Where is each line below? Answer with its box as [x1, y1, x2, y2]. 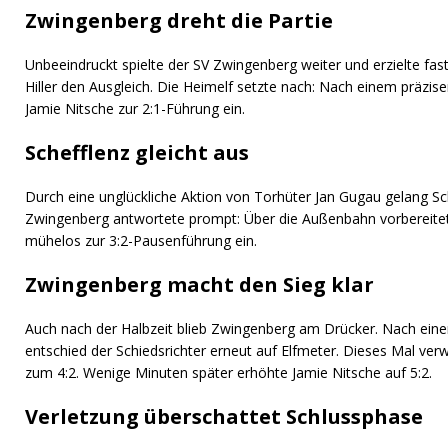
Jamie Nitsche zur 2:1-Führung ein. [25, 99, 245, 119]
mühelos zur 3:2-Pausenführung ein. [25, 231, 257, 251]
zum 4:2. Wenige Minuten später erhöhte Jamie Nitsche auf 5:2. [25, 363, 432, 383]
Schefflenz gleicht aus [25, 139, 249, 167]
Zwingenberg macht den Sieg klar [25, 271, 374, 299]
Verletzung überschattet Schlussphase [25, 403, 423, 431]
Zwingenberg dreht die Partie [25, 7, 333, 35]
